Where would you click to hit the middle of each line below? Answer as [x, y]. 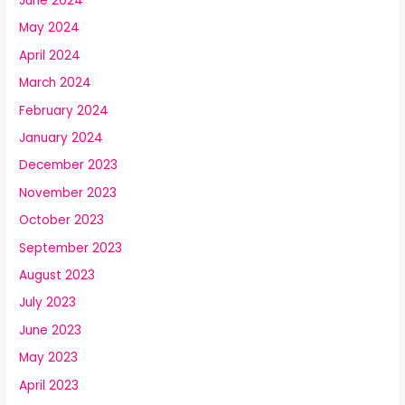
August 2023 [57, 275]
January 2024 [61, 137]
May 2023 [49, 358]
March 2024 [56, 83]
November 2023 [68, 193]
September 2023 [71, 248]
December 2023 [69, 165]
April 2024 [50, 55]
